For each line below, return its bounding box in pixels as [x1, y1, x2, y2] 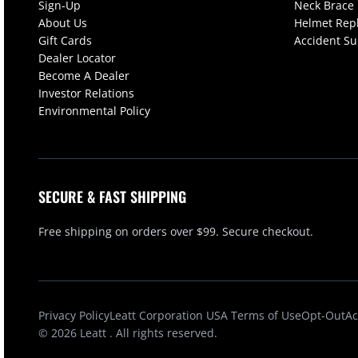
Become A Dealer [38, 67, 129, 83]
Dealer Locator [38, 50, 116, 66]
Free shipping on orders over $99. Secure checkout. [38, 223, 313, 239]
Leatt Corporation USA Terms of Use [109, 307, 301, 323]
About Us [38, 14, 87, 30]
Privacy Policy [38, 307, 109, 323]
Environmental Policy [38, 102, 150, 118]
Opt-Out [301, 307, 345, 323]
